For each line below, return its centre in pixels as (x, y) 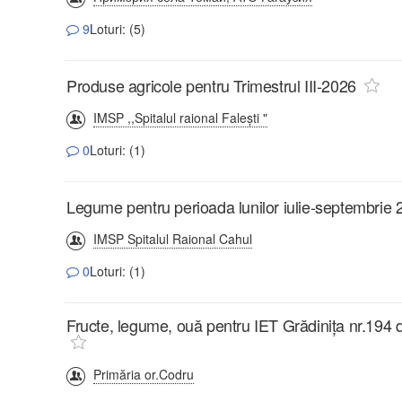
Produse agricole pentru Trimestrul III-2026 (211, 85)
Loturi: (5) (118, 28)
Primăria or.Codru (144, 374)
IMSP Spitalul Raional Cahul (173, 238)
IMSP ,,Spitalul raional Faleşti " (180, 117)
